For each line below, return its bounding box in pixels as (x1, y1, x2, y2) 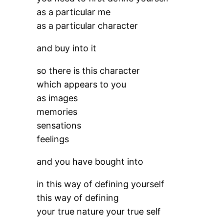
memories (37, 107, 78, 117)
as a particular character (37, 21, 138, 31)
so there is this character (37, 66, 140, 76)
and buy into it (37, 43, 97, 53)
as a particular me (37, 7, 111, 17)
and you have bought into (37, 156, 144, 167)
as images (37, 93, 78, 103)
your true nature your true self (37, 206, 161, 217)
